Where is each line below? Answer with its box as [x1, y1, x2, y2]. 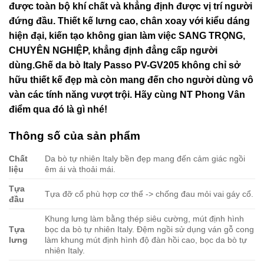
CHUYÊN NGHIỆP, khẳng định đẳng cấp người [9, 45, 217, 56]
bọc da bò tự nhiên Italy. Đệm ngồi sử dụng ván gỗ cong [45, 224, 255, 234]
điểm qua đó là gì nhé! [9, 104, 107, 115]
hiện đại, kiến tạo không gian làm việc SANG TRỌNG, [9, 31, 245, 41]
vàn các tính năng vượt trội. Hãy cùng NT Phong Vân [9, 90, 245, 100]
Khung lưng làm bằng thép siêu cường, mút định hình [45, 213, 245, 223]
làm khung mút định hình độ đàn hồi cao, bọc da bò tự [45, 235, 247, 245]
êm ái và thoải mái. [45, 164, 116, 174]
